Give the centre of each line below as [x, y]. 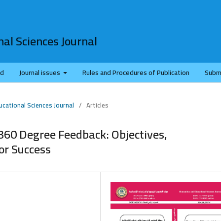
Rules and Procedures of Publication [136, 72]
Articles [97, 105]
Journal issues [40, 72]
